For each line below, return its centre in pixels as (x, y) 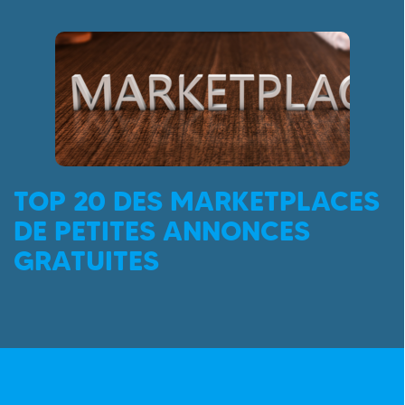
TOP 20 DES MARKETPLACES (197, 201)
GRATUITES (86, 260)
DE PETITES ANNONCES (162, 231)
